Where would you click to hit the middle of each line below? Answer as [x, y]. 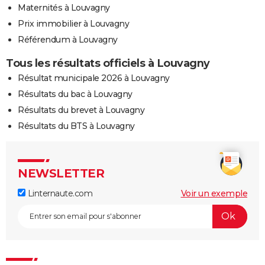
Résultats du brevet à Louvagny [81, 110]
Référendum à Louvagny [68, 39]
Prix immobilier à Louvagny [73, 23]
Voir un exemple [214, 193]
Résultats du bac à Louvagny [75, 94]
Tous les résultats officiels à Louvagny [108, 63]
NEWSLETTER [61, 173]
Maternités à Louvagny [64, 7]
